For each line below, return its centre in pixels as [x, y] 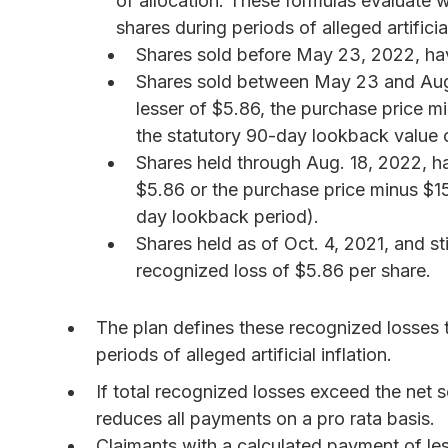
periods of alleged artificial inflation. [244, 354]
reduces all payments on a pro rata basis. [265, 418]
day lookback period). [227, 216]
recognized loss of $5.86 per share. [283, 270]
